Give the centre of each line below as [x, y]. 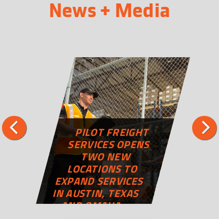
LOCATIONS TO [103, 169]
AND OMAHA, [93, 205]
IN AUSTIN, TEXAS [97, 193]
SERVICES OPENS [110, 144]
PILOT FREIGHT [113, 132]
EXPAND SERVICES [100, 181]
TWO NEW [106, 156]
